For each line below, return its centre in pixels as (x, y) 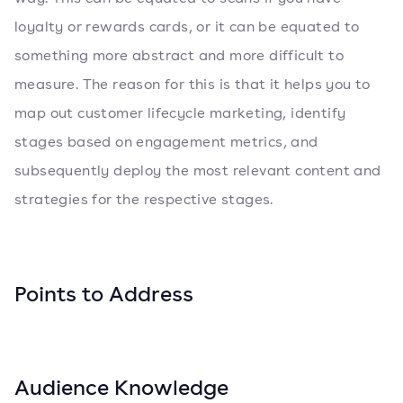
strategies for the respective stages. (144, 199)
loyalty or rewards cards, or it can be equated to (187, 27)
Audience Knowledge (121, 387)
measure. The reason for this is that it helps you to (193, 84)
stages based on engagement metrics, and (166, 142)
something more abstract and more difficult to (179, 55)
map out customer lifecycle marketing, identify (180, 113)
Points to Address (104, 293)
